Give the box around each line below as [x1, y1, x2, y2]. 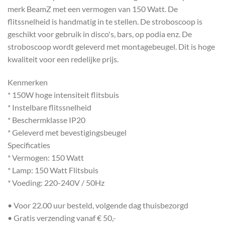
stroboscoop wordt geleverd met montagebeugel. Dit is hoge [8, 41, 215, 51]
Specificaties [8, 140, 50, 150]
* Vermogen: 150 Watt [8, 152, 84, 162]
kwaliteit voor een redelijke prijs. [8, 54, 119, 64]
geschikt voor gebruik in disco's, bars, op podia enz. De [8, 29, 192, 39]
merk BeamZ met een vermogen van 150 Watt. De [8, 4, 178, 14]
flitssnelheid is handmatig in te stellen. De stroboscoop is [8, 16, 202, 26]
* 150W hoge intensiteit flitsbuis [8, 89, 119, 99]
